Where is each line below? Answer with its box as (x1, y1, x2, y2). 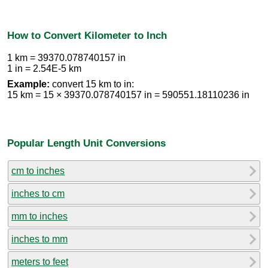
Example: (7, 78, 50, 89)
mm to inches (11, 211, 68, 222)
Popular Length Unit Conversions (7, 136, 166, 149)
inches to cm (11, 188, 65, 199)
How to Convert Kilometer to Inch (7, 29, 167, 42)
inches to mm (11, 234, 68, 245)
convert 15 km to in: (50, 78, 134, 89)
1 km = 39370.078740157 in (7, 52, 126, 63)
